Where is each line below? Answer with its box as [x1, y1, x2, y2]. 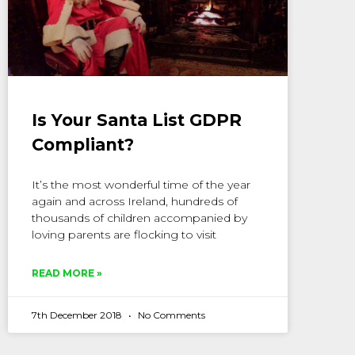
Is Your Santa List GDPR [32, 110, 242, 131]
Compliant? [32, 135, 134, 155]
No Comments [136, 309, 205, 322]
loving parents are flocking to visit [32, 227, 216, 242]
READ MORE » [32, 267, 102, 280]
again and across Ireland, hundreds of [32, 194, 238, 209]
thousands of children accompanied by [32, 211, 247, 226]
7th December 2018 [32, 309, 124, 322]
